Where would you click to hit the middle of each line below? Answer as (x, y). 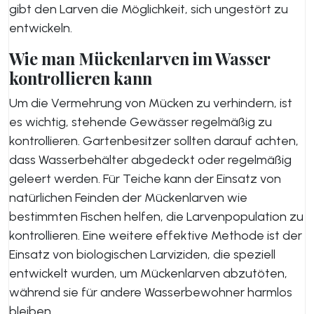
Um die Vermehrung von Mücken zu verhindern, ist (151, 103)
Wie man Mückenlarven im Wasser (140, 59)
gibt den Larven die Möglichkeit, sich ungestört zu (149, 9)
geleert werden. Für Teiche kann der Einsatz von (145, 179)
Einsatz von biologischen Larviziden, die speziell (142, 254)
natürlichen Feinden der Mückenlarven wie (128, 198)
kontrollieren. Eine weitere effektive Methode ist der (156, 235)
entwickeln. (41, 28)
